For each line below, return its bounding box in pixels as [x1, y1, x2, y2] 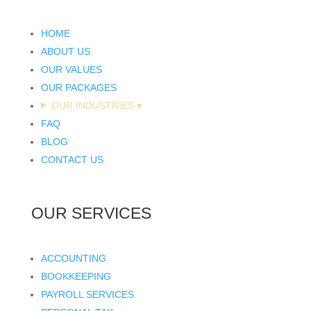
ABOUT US [40, 45, 90, 57]
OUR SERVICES [31, 203, 151, 222]
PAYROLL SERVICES [40, 288, 134, 300]
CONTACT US [40, 153, 103, 165]
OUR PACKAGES [40, 81, 117, 93]
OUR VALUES [40, 63, 102, 75]
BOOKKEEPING [40, 270, 111, 282]
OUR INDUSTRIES [51, 99, 134, 111]
